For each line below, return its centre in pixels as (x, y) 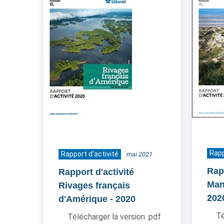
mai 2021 (139, 154)
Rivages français (94, 185)
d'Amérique (83, 199)
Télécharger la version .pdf (114, 217)
